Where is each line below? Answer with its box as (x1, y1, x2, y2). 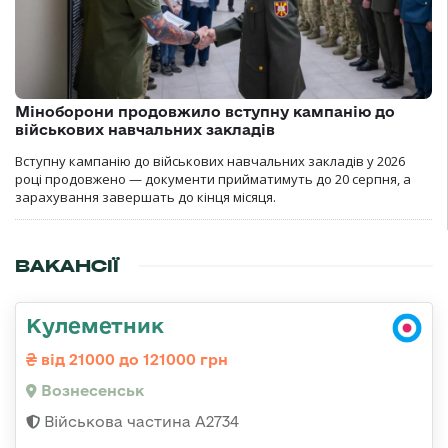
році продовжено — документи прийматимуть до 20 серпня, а (15, 169, 411, 188)
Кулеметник (26, 312, 164, 337)
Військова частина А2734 (40, 412, 239, 430)
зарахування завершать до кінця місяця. (15, 187, 276, 206)
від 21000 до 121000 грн (37, 350, 228, 368)
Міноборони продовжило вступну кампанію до (15, 102, 395, 120)
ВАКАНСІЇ (15, 254, 119, 277)
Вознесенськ (37, 381, 144, 399)
